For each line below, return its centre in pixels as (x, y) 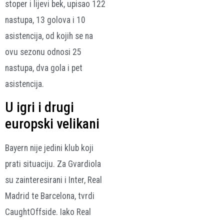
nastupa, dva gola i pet (44, 68)
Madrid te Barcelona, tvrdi (50, 196)
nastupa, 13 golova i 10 (45, 20)
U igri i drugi (39, 107)
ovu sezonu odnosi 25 (43, 52)
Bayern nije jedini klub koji (49, 148)
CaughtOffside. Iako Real (48, 212)
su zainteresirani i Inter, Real (53, 180)
